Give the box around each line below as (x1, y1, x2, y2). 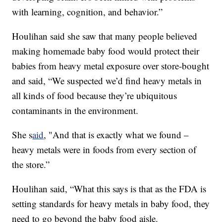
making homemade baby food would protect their (12, 45, 200, 57)
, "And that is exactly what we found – (44, 128, 189, 141)
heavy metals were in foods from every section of (12, 143, 197, 156)
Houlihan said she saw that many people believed (12, 30, 198, 43)
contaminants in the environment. (12, 104, 139, 117)
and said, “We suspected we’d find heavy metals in (12, 74, 202, 87)
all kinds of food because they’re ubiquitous (12, 89, 177, 102)
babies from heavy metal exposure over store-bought (12, 59, 210, 72)
